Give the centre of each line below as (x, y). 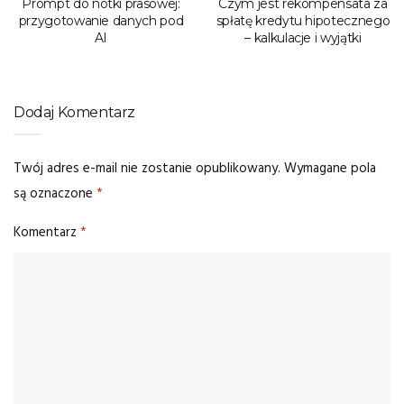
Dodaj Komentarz (74, 112)
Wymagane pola (330, 168)
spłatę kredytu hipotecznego (303, 20)
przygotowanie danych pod (101, 20)
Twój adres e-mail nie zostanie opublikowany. (147, 168)
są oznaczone (55, 193)
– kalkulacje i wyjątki (303, 37)
